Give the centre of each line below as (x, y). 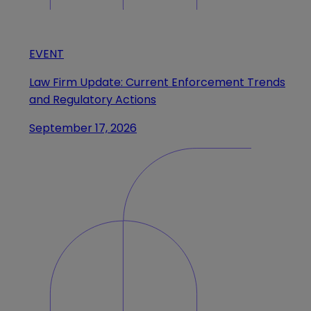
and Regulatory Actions (93, 100)
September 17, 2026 (83, 128)
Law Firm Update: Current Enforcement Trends (157, 83)
